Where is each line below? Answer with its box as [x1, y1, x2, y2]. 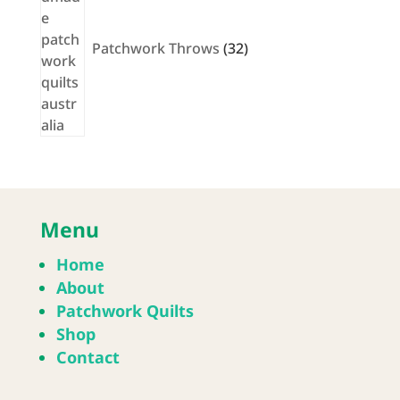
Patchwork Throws [91, 37, 220, 58]
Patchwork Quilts [55, 299, 194, 321]
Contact [55, 346, 120, 368]
